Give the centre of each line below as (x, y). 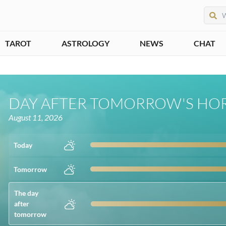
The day (26, 193)
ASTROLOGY (86, 43)
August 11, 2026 (36, 117)
